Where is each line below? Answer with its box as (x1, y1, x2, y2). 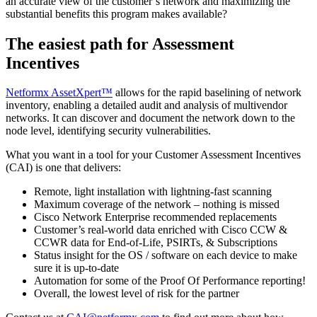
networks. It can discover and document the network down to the (6, 112, 295, 125)
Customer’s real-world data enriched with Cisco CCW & (34, 224, 287, 236)
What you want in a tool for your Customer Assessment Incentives (6, 149, 301, 161)
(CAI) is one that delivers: (6, 161, 121, 174)
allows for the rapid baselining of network (113, 86, 301, 99)
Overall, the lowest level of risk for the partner (34, 287, 239, 300)
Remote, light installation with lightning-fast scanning (34, 185, 272, 198)
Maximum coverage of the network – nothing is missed (34, 198, 279, 211)
